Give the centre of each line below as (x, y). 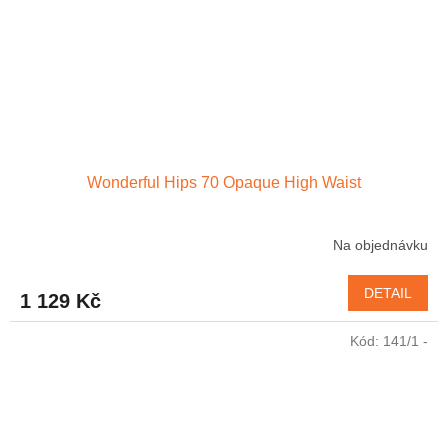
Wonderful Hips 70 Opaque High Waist (224, 182)
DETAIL (388, 292)
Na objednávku (380, 245)
